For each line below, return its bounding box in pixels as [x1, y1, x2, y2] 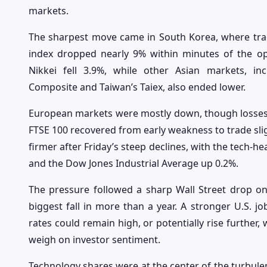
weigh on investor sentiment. [29, 233, 160, 247]
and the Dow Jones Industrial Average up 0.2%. [29, 157, 238, 170]
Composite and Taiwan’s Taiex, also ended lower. [29, 80, 246, 94]
